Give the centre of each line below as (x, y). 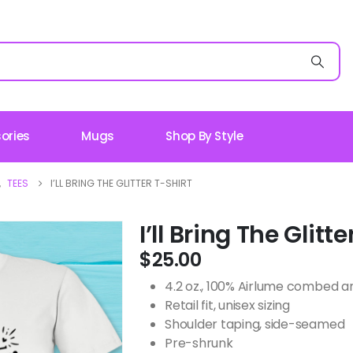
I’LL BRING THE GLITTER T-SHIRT (121, 183)
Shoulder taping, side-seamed (255, 324)
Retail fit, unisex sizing (227, 305)
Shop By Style (204, 136)
